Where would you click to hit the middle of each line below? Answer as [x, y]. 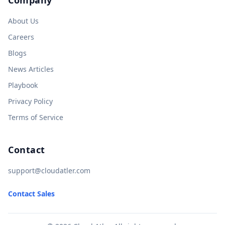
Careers [21, 37]
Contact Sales [31, 193]
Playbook [23, 85]
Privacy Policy [30, 101]
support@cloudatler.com [49, 170]
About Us [23, 21]
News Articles [31, 69]
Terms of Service [36, 117]
